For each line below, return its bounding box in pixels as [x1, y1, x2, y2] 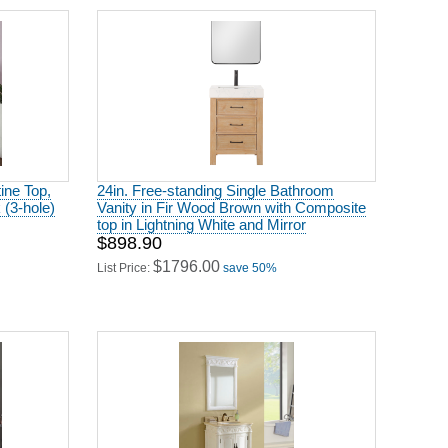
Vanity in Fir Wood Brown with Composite [97, 192, 366, 209]
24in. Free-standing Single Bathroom [97, 175, 334, 192]
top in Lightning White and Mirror [97, 209, 306, 226]
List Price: [97, 254, 153, 268]
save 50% [223, 254, 277, 268]
